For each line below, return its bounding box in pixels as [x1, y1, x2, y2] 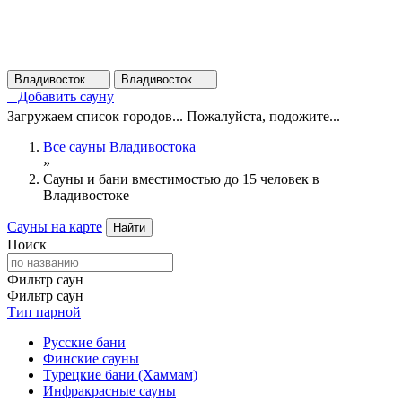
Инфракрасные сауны [43, 383, 176, 398]
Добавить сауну [7, 89, 114, 104]
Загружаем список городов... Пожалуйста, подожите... [7, 109, 340, 124]
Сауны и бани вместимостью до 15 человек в [43, 171, 319, 187]
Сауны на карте [7, 219, 102, 234]
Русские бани [43, 335, 126, 350]
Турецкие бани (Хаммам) [43, 367, 197, 382]
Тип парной [7, 304, 81, 319]
